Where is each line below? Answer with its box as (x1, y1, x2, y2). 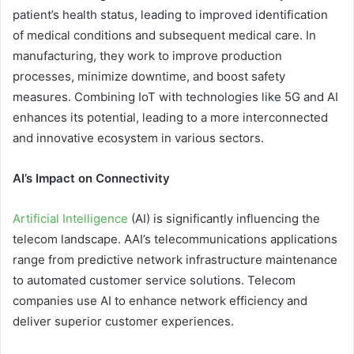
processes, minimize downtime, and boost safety (13, 68, 285, 84)
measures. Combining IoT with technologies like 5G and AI (13, 88, 338, 104)
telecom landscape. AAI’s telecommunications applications (13, 231, 337, 247)
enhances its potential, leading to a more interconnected (13, 109, 328, 125)
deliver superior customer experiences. (13, 313, 234, 329)
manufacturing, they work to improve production (13, 47, 282, 63)
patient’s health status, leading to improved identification (13, 6, 328, 22)
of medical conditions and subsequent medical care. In (13, 27, 316, 43)
